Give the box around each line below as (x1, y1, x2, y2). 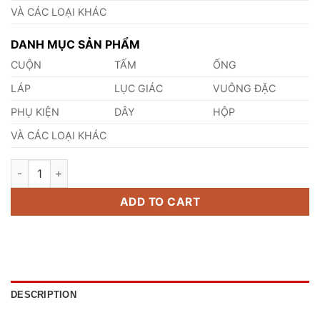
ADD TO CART (119, 194, 201, 209)
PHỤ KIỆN (11, 105, 59, 118)
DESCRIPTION (11, 289, 76, 300)
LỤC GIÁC (114, 81, 164, 94)
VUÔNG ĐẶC (213, 81, 276, 94)
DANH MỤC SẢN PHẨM (11, 36, 140, 51)
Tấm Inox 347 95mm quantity (10, 160, 156, 173)
